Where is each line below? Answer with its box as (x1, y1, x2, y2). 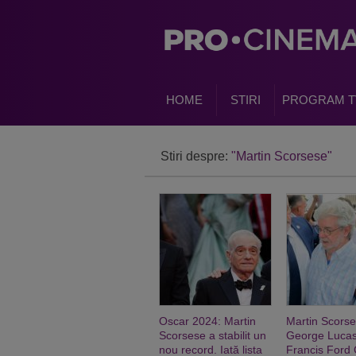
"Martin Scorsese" (231, 149, 332, 163)
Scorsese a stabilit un (159, 329, 266, 342)
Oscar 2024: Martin (159, 315, 256, 327)
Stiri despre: (161, 149, 231, 163)
